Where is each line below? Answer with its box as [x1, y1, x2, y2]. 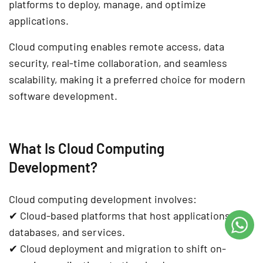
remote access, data [129, 40, 224, 53]
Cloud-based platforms [20, 209, 126, 222]
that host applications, [126, 209, 233, 222]
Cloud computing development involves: [9, 193, 197, 206]
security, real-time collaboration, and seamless [9, 56, 227, 70]
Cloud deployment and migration [20, 242, 171, 255]
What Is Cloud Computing [9, 140, 164, 157]
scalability [9, 73, 55, 86]
